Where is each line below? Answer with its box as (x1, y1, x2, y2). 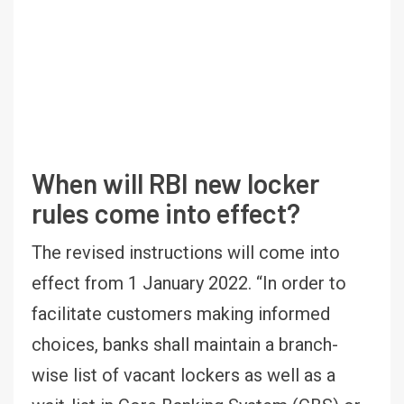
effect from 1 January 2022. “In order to (32, 271, 346, 294)
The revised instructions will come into (32, 241, 340, 263)
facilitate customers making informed (32, 302, 330, 325)
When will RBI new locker (32, 166, 319, 199)
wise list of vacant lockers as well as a (32, 363, 335, 386)
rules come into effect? (32, 196, 300, 229)
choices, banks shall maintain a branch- (32, 333, 338, 355)
